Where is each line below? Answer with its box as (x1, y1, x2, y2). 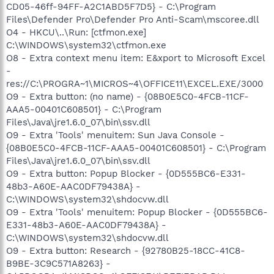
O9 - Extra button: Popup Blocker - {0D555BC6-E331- (6, 168, 246, 179)
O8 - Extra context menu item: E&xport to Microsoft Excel (6, 52, 265, 64)
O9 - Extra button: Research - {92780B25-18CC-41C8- (6, 245, 245, 256)
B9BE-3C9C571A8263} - (6, 257, 111, 269)
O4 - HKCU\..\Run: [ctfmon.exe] (6, 26, 146, 38)
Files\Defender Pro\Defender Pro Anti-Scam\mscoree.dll (6, 13, 259, 25)
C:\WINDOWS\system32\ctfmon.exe (6, 39, 166, 51)
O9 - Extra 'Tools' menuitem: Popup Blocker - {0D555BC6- (6, 206, 268, 218)
